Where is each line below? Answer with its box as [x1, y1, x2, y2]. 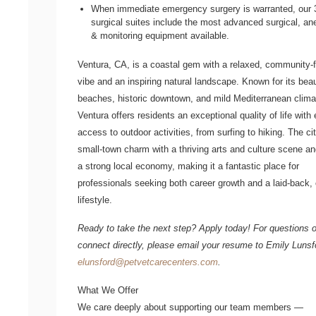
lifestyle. [78, 194, 112, 205]
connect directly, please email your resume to [78, 239, 266, 250]
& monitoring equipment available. [91, 30, 230, 41]
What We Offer [78, 284, 138, 296]
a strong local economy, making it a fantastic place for [78, 160, 299, 171]
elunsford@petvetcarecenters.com [78, 256, 218, 267]
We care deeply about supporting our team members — [78, 301, 303, 312]
